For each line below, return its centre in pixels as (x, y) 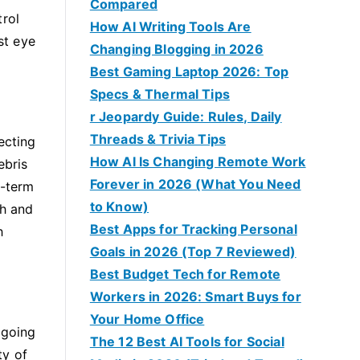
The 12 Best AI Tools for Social (187, 342)
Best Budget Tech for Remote (185, 274)
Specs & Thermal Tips (160, 94)
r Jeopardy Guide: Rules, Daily (186, 117)
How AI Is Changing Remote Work (198, 162)
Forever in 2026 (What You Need (195, 184)
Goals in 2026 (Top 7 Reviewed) (193, 252)
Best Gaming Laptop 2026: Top (189, 72)
